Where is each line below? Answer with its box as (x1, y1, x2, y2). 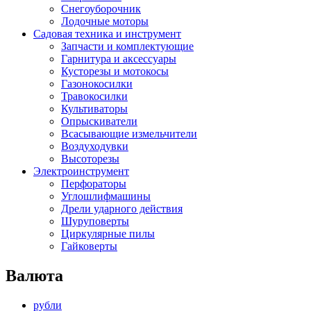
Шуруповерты (61, 215, 129, 228)
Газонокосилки (61, 78, 133, 90)
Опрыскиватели (61, 115, 137, 128)
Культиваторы (61, 103, 128, 115)
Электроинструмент (33, 165, 129, 178)
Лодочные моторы (61, 15, 149, 28)
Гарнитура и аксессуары (61, 53, 176, 65)
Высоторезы (61, 153, 119, 165)
